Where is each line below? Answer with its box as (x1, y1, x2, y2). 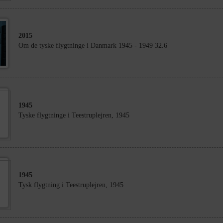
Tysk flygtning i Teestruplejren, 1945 (18, 181, 123, 189)
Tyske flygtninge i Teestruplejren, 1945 (18, 111, 129, 119)
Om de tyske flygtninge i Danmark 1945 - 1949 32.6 (18, 42, 167, 49)
